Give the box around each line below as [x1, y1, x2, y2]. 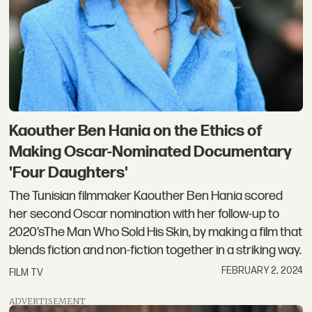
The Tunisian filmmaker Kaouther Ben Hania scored [9, 188, 283, 205]
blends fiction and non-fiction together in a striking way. [9, 242, 302, 259]
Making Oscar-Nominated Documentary [9, 141, 292, 162]
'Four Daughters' [9, 162, 129, 182]
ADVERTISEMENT [9, 295, 86, 306]
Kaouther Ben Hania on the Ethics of [9, 120, 263, 141]
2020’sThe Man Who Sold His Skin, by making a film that [9, 224, 303, 241]
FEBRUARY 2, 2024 [221, 265, 303, 277]
